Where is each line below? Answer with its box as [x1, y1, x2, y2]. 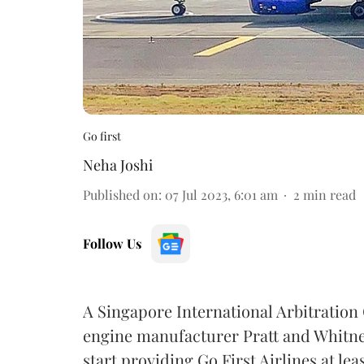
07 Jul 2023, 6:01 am [165, 185, 278, 203]
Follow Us [83, 234, 141, 252]
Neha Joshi [83, 154, 153, 175]
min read [303, 185, 356, 203]
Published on [83, 185, 158, 203]
